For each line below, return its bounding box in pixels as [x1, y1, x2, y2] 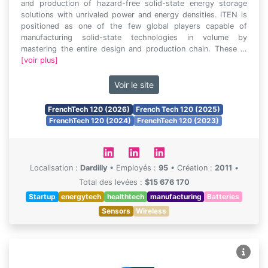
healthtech [107, 192, 144, 201]
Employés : [115, 163, 159, 172]
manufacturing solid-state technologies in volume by [21, 33, 247, 42]
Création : [176, 163, 215, 172]
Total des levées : [78, 178, 145, 187]
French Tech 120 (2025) [135, 105, 220, 114]
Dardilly [80, 163, 109, 172]
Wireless [136, 206, 167, 215]
